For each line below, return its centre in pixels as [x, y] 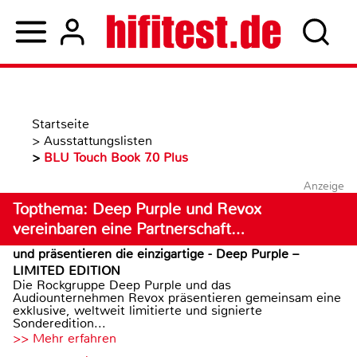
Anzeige [324, 186]
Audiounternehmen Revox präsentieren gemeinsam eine [177, 298]
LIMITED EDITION [67, 271]
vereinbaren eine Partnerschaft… [129, 229]
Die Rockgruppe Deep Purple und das [122, 285]
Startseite [61, 124]
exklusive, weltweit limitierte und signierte [137, 310]
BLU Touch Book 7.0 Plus [116, 157]
